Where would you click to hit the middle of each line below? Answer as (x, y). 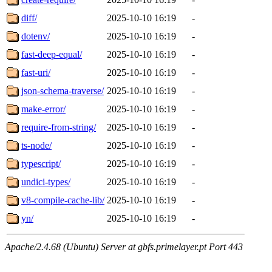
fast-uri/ (36, 72)
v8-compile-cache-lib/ (63, 200)
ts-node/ (36, 145)
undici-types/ (46, 182)
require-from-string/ (59, 127)
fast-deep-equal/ (52, 54)
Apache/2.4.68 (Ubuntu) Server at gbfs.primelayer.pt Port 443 (124, 246)
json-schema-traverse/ (63, 90)
